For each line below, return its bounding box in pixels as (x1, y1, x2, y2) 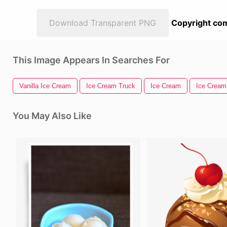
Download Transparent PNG (49, 18, 156, 28)
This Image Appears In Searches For (13, 55, 170, 65)
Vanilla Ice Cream (19, 82, 71, 90)
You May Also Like (13, 110, 92, 121)
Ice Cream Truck (86, 82, 135, 90)
